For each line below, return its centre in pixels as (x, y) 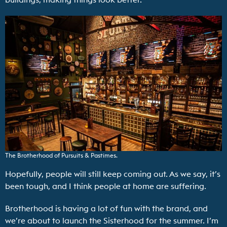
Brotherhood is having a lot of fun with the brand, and (106, 209)
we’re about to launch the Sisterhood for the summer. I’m (112, 221)
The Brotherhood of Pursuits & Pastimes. (61, 156)
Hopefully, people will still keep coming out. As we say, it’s (113, 174)
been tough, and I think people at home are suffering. (106, 186)
